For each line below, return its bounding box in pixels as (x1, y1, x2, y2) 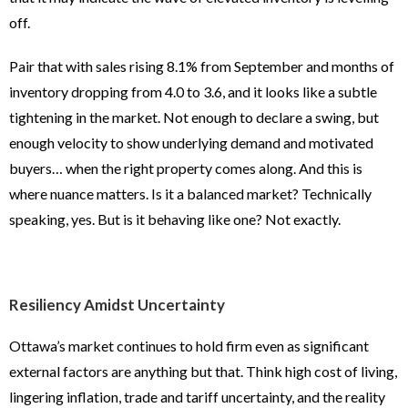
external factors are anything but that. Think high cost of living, (9, 362, 397, 381)
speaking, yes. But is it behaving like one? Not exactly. (9, 210, 341, 229)
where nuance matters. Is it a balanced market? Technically (9, 185, 372, 203)
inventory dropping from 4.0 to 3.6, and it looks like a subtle (9, 83, 377, 101)
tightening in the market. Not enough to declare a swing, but (9, 108, 379, 127)
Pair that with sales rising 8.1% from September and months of (9, 57, 394, 76)
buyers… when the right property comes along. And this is (9, 159, 362, 178)
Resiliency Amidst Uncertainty (9, 295, 225, 315)
